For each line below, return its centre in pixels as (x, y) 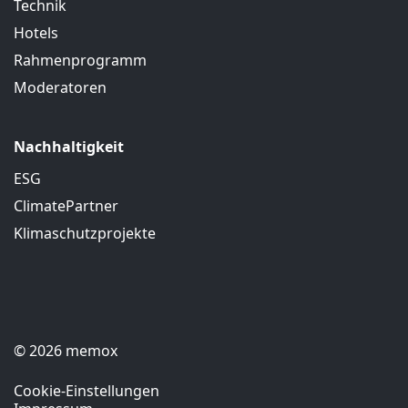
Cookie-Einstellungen (87, 391)
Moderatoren (60, 87)
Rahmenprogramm (80, 60)
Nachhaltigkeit (69, 147)
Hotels (36, 33)
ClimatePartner (66, 206)
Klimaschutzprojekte (85, 233)
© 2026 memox (66, 351)
